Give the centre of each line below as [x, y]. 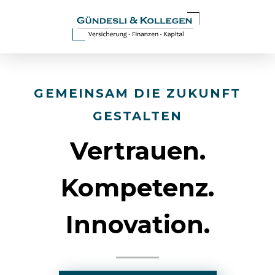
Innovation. [137, 224]
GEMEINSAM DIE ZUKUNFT [137, 93]
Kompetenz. [137, 188]
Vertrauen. [137, 151]
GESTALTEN [137, 116]
